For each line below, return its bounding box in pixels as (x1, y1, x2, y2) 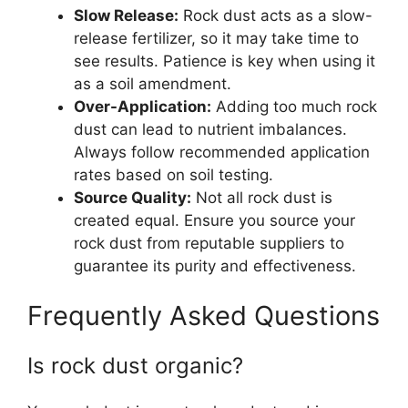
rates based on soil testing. (74, 165, 273, 184)
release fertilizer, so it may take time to (74, 28, 359, 47)
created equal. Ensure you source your (74, 210, 355, 229)
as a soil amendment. (74, 74, 231, 93)
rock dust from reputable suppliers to (74, 233, 344, 252)
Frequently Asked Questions (27, 300, 380, 331)
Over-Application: (74, 97, 211, 116)
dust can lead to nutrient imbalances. (74, 119, 347, 138)
